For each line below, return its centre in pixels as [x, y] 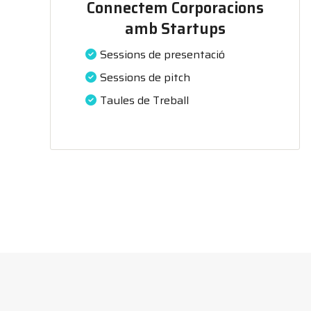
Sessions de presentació [162, 54]
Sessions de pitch [145, 77]
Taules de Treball [144, 100]
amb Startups [175, 29]
